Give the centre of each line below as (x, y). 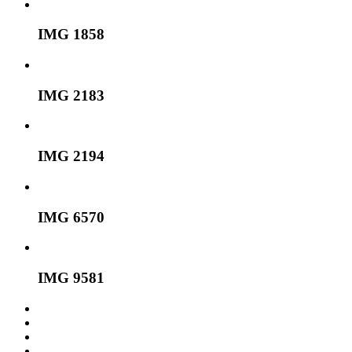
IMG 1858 (71, 35)
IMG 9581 (71, 278)
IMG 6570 (71, 217)
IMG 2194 (71, 156)
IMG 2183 (71, 95)
